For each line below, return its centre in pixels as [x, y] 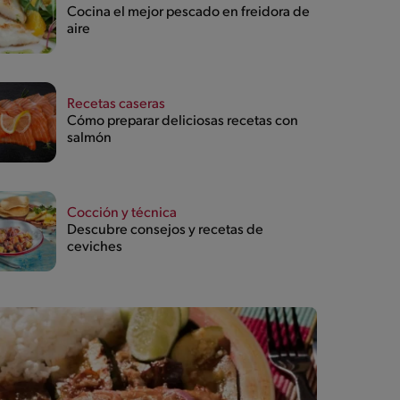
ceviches [94, 248]
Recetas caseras [116, 105]
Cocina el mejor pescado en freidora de [188, 13]
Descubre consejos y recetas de [165, 231]
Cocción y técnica [121, 214]
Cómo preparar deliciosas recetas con [182, 122]
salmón [89, 139]
